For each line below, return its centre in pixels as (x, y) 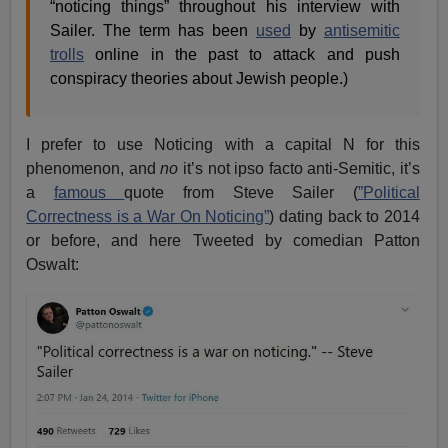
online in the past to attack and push (242, 54)
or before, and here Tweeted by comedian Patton (223, 240)
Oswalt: (53, 264)
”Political (388, 192)
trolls (67, 54)
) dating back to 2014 (344, 216)
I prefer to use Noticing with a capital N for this (223, 144)
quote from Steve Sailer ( (241, 192)
